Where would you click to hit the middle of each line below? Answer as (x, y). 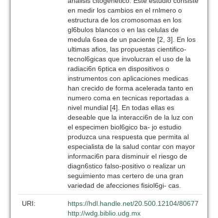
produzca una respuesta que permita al (128, 137)
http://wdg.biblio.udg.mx (104, 213)
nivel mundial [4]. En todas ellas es (121, 108)
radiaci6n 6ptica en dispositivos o (119, 69)
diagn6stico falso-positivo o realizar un (127, 166)
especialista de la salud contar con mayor (132, 146)
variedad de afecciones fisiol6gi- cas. (125, 185)
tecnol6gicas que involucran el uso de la (129, 59)
